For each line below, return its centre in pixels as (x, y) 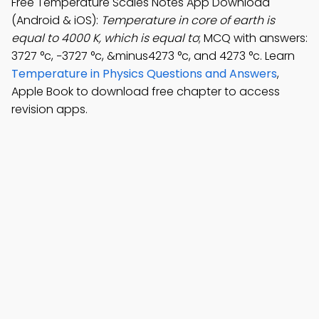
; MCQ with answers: (253, 38)
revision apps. (49, 109)
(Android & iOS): (56, 20)
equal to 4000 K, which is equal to (105, 38)
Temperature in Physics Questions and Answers (144, 74)
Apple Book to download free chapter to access (146, 91)
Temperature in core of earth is (188, 20)
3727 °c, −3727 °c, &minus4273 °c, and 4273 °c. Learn (153, 56)
